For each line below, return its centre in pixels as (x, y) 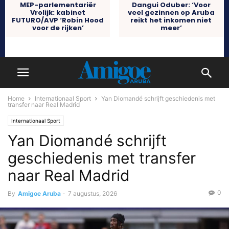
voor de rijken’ (58, 28)
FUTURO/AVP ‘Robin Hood (58, 20)
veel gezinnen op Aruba (171, 12)
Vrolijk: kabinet (58, 12)
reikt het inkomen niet (171, 20)
